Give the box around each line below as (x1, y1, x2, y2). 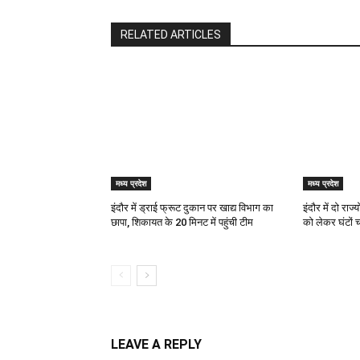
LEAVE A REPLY (111, 336, 202, 352)
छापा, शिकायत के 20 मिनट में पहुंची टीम (111, 215, 253, 228)
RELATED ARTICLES (121, 27, 221, 41)
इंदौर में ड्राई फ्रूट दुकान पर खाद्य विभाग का (111, 201, 273, 214)
